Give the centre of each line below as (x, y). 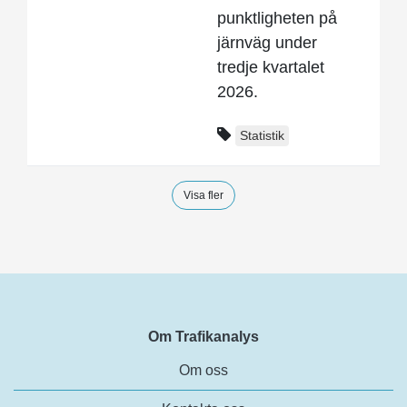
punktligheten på (277, 18)
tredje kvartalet (271, 67)
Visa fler (203, 195)
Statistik (262, 136)
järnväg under (267, 43)
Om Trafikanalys (203, 337)
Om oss (203, 370)
